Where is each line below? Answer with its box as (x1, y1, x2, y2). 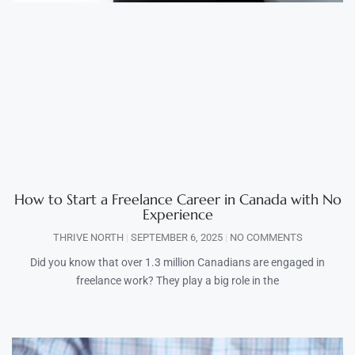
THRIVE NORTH (52, 231, 126, 243)
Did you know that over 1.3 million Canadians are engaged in (30, 255, 325, 269)
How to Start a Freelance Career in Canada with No (13, 189, 342, 208)
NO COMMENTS (227, 231, 303, 243)
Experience (142, 204, 213, 223)
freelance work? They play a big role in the (76, 273, 279, 287)
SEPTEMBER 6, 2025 (128, 231, 225, 243)
